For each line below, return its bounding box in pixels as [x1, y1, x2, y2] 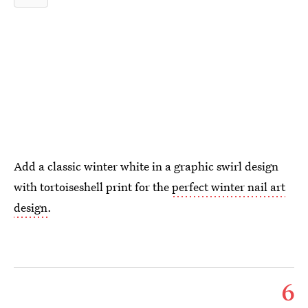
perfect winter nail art [172, 179, 285, 195]
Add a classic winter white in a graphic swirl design [14, 158, 278, 174]
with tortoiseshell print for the [14, 179, 172, 195]
